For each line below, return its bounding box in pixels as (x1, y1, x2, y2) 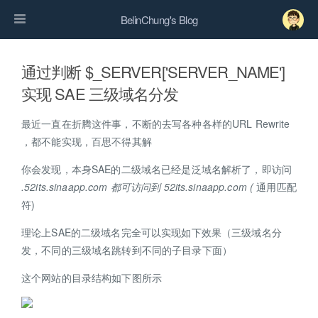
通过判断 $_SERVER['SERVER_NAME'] (21, 60, 285, 82)
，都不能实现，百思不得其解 (21, 134, 152, 148)
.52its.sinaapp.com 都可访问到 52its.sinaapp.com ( (21, 180, 254, 194)
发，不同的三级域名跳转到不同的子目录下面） (21, 243, 232, 257)
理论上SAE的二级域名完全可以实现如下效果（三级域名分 (21, 225, 282, 239)
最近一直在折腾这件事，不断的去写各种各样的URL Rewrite (21, 116, 290, 131)
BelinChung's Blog (120, 12, 198, 27)
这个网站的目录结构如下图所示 (21, 270, 162, 285)
